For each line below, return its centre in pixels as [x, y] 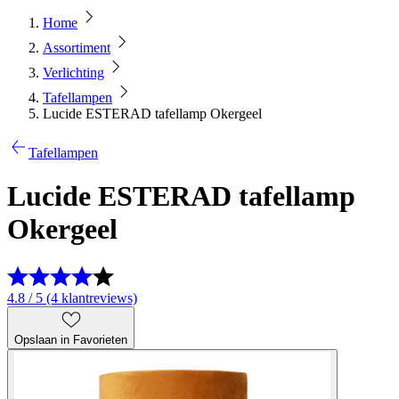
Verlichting [73, 73]
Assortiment [77, 48]
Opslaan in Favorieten [71, 339]
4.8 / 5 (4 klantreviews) [72, 297]
